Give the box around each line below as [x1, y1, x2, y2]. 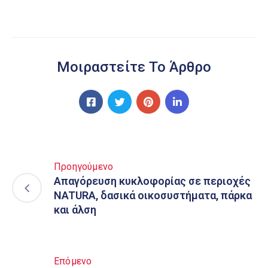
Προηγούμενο [54, 161, 114, 172]
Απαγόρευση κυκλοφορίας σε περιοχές [54, 175, 251, 187]
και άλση [54, 203, 96, 216]
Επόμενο [54, 255, 92, 267]
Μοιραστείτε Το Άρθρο [57, 59, 211, 75]
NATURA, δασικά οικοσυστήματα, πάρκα [54, 189, 252, 202]
